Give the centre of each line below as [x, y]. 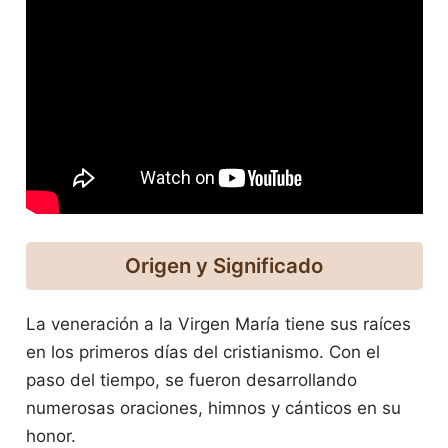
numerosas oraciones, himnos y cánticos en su [213, 408]
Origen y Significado [224, 266]
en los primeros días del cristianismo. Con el [202, 352]
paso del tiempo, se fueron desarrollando [191, 380]
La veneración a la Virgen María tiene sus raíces [218, 324]
